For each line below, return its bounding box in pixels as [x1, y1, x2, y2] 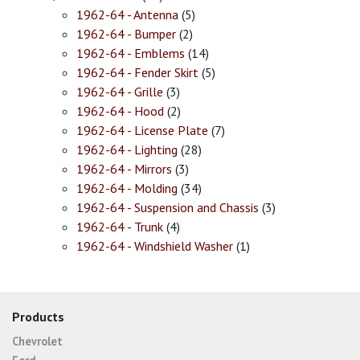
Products [12, 309, 64, 325]
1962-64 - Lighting [76, 141, 178, 157]
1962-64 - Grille [76, 84, 163, 100]
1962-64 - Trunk [76, 219, 163, 235]
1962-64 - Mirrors [76, 161, 172, 177]
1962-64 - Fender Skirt [76, 64, 198, 80]
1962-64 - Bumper [76, 26, 176, 42]
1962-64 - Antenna [76, 6, 178, 22]
